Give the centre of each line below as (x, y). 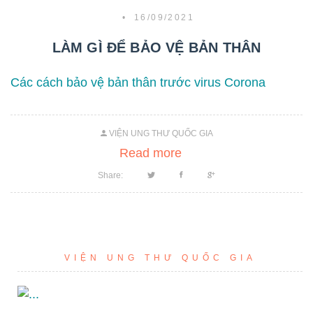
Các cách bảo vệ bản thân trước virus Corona (138, 82)
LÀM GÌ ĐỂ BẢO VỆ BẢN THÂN (156, 47)
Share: (110, 175)
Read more (152, 153)
